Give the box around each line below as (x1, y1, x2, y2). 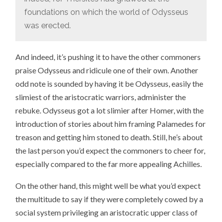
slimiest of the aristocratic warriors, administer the (15, 92, 186, 102)
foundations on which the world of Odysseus (24, 7, 188, 17)
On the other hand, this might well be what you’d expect (15, 181, 201, 191)
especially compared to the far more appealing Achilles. (15, 159, 202, 168)
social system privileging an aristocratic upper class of (15, 208, 198, 218)
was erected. (24, 21, 71, 31)
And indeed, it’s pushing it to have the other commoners (15, 52, 201, 61)
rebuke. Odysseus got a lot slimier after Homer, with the (15, 105, 204, 115)
